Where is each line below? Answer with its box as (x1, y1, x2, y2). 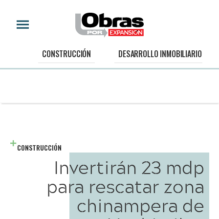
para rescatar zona (46, 172, 204, 200)
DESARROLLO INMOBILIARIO (118, 48, 202, 60)
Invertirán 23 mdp (54, 153, 204, 181)
